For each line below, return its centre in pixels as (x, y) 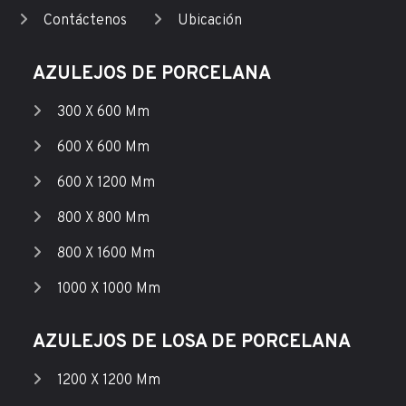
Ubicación (210, 21)
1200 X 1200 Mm (108, 381)
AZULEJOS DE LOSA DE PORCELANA (191, 343)
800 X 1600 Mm (106, 254)
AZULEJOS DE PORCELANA (151, 74)
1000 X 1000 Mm (108, 289)
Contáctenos (85, 21)
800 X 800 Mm (103, 218)
